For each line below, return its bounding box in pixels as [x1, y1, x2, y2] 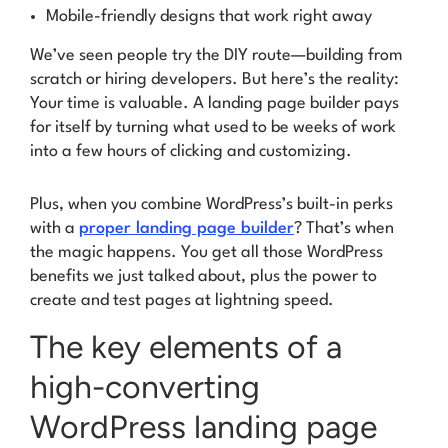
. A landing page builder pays [183, 95, 399, 113]
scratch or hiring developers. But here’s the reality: [30, 71, 399, 89]
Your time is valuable [30, 95, 183, 113]
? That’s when [294, 219, 394, 237]
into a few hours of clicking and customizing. [30, 143, 352, 161]
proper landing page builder [79, 219, 294, 237]
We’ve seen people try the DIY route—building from [30, 47, 403, 65]
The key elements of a [30, 328, 342, 367]
